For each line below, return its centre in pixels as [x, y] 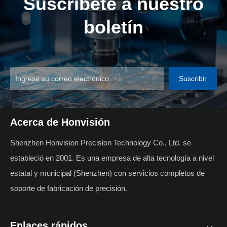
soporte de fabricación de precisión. [70, 188]
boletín [113, 27]
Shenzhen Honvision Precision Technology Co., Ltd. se [101, 142]
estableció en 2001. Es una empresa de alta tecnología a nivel [112, 158]
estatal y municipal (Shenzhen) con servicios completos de [107, 173]
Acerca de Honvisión [60, 122]
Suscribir [193, 78]
